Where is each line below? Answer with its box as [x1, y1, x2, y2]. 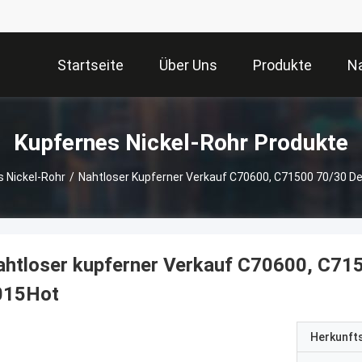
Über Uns [159, 57, 217, 74]
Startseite [57, 57, 124, 74]
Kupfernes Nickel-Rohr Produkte [14, 128, 348, 156]
